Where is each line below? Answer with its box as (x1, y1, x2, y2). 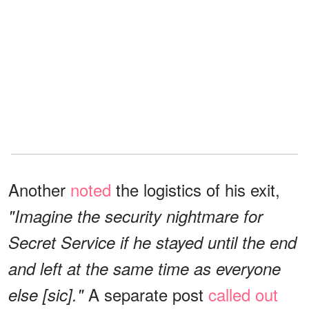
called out (208, 281, 278, 306)
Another (8, 177, 70, 201)
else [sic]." (8, 282, 88, 306)
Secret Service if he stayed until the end (8, 230, 297, 254)
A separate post (88, 281, 208, 306)
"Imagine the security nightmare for (8, 203, 263, 228)
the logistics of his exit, (111, 177, 280, 201)
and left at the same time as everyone (8, 256, 281, 280)
